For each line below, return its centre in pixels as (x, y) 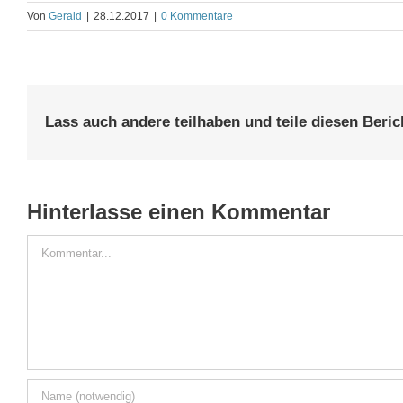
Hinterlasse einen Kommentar (179, 211)
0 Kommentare (197, 16)
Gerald (65, 16)
